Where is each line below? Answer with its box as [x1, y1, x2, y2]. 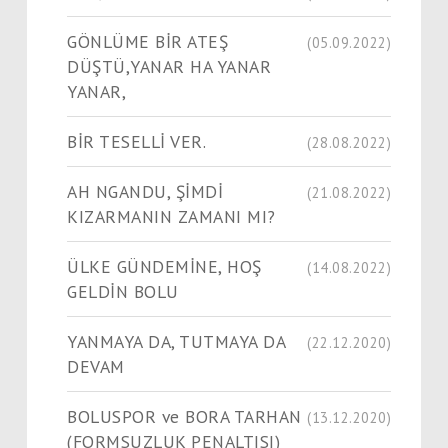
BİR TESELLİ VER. [67, 129, 206, 153]
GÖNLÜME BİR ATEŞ [67, 29, 228, 53]
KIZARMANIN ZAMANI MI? [67, 204, 276, 228]
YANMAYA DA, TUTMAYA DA [67, 329, 286, 353]
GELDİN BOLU [67, 279, 179, 303]
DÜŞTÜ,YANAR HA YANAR [67, 54, 271, 78]
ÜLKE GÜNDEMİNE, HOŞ [67, 254, 262, 278]
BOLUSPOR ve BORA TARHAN [67, 404, 302, 428]
